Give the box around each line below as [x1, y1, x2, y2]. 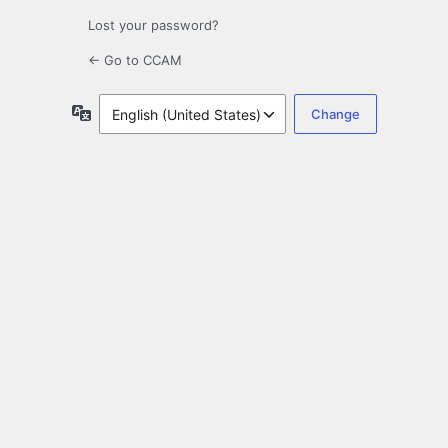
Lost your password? [88, 17, 219, 34]
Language [90, 103, 157, 121]
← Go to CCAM [88, 52, 182, 69]
